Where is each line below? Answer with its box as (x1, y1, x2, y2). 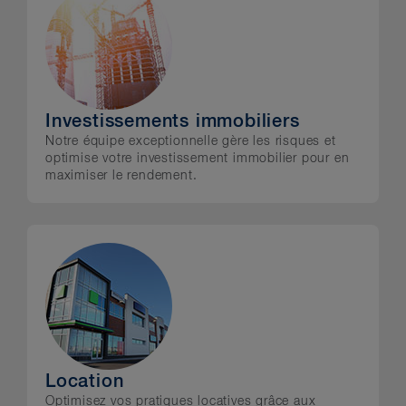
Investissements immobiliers (45, 112, 300, 130)
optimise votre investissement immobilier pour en (45, 152, 350, 165)
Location (45, 372, 124, 391)
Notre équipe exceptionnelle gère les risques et (45, 135, 336, 148)
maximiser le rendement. (45, 169, 198, 182)
